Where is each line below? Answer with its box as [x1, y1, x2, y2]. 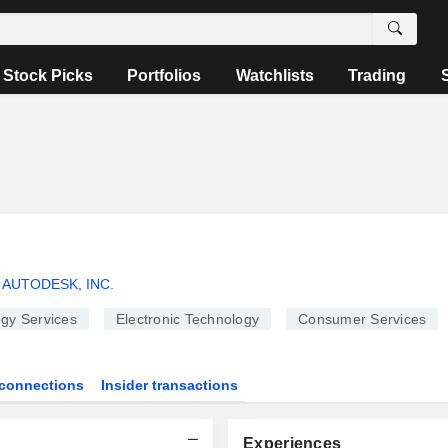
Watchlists [235, 67, 314, 84]
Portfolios [127, 67, 202, 84]
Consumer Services [298, 311, 427, 327]
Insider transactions [101, 377, 239, 393]
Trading [348, 67, 407, 84]
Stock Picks [3, 67, 94, 84]
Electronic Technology [115, 311, 259, 327]
